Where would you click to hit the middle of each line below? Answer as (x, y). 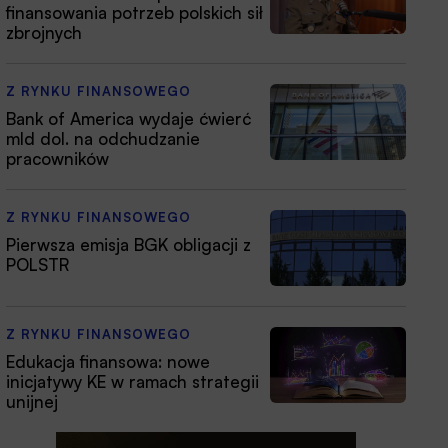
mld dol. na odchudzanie (103, 138)
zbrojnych (44, 32)
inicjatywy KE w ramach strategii (132, 381)
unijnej (32, 401)
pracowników (57, 158)
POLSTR (37, 264)
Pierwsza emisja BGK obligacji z (128, 244)
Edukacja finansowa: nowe (108, 361)
